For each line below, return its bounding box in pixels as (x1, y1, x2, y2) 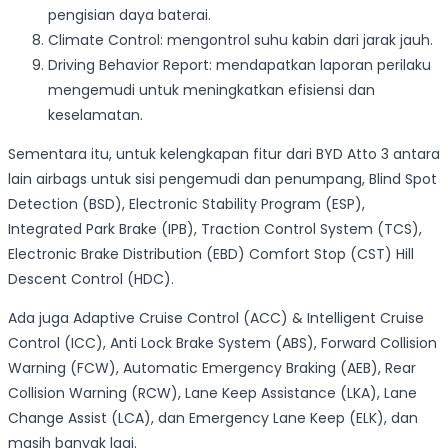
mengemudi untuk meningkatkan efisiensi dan (48, 79, 375, 100)
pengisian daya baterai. (48, 4, 211, 25)
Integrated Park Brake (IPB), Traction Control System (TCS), (8, 218, 422, 239)
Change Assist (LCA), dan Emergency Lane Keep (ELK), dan (8, 407, 418, 428)
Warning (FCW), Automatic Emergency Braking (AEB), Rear (8, 357, 416, 378)
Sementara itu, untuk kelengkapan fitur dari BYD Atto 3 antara (8, 143, 440, 164)
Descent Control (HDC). (8, 268, 174, 289)
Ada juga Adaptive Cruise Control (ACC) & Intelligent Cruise (8, 307, 424, 328)
